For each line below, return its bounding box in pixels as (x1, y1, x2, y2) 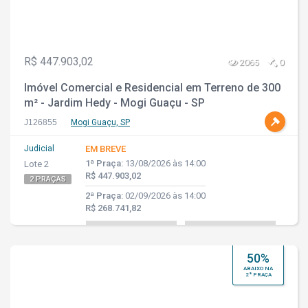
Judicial (24, 144, 54, 153)
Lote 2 (24, 159, 49, 169)
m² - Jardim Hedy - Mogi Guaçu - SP (24, 96, 205, 109)
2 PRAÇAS (30, 175, 66, 184)
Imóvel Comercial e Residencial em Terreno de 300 (24, 81, 280, 94)
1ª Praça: (85, 158, 123, 168)
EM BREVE (85, 144, 126, 154)
